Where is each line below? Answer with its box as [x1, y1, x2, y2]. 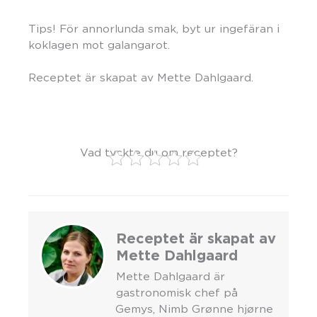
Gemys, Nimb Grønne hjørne [115, 302, 273, 315]
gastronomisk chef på [116, 286, 238, 299]
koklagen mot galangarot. [28, 38, 170, 51]
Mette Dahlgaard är [116, 270, 225, 282]
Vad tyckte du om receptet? [79, 146, 238, 159]
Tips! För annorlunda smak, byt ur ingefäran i [28, 22, 279, 35]
